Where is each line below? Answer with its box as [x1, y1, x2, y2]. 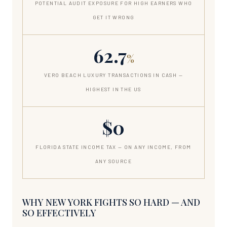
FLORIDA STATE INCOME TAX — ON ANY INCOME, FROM [35, 143, 192, 150]
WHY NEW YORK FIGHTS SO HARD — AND [22, 196, 200, 208]
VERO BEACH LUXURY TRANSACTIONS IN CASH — [44, 71, 183, 78]
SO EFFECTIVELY [22, 206, 96, 219]
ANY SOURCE [95, 158, 132, 164]
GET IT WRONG [92, 14, 135, 20]
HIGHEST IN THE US [86, 86, 141, 92]
